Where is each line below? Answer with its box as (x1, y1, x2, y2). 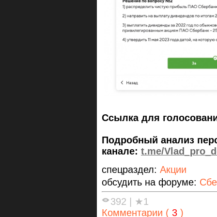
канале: (102, 146, 141, 157)
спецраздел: (102, 164, 160, 175)
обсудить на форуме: (102, 177, 200, 188)
